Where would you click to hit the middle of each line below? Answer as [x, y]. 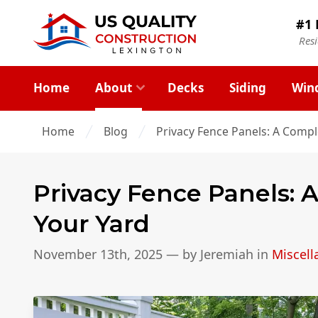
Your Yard [92, 223]
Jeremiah [227, 254]
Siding [247, 87]
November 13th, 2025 [98, 254]
